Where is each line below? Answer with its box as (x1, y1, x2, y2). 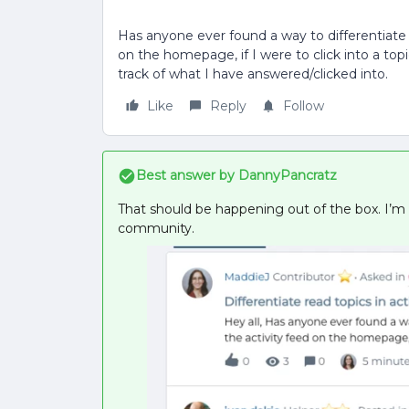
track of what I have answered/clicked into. (118, 66, 388, 82)
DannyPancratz (235, 167, 337, 184)
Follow (283, 98, 324, 114)
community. (118, 220, 198, 236)
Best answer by (136, 167, 235, 184)
